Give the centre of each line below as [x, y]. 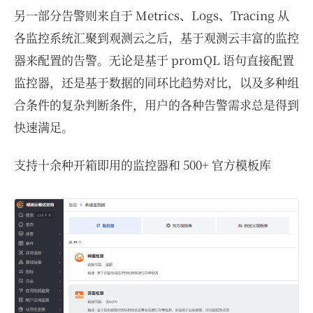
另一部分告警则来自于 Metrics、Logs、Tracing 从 [152, 15]
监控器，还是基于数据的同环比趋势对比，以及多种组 [156, 82]
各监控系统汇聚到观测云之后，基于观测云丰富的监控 [156, 37]
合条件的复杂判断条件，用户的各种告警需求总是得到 [156, 104]
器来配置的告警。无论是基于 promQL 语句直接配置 [154, 59]
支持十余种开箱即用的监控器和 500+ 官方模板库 [143, 164]
